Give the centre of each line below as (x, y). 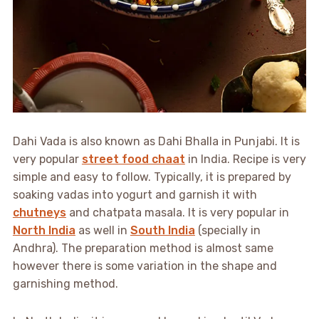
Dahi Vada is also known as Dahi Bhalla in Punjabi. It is (156, 142)
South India (162, 231)
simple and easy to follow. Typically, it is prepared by (152, 177)
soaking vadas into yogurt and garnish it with (135, 195)
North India (44, 231)
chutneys (39, 213)
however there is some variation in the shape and (145, 266)
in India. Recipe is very (245, 159)
